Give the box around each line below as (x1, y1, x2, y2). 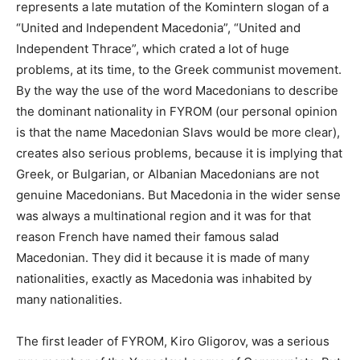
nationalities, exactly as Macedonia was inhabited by (16, 270, 312, 286)
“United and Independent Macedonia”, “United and (16, 19, 301, 35)
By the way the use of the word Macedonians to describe (16, 82, 338, 98)
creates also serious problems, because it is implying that (16, 145, 342, 161)
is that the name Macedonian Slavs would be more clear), (16, 124, 340, 140)
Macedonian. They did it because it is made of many (16, 249, 309, 265)
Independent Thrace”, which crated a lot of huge (16, 40, 289, 56)
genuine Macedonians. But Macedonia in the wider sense (16, 186, 341, 202)
